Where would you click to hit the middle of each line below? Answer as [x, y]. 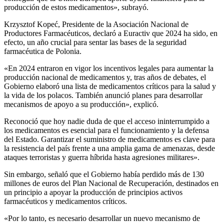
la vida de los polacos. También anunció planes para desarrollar [103, 95]
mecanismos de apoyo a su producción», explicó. [81, 104]
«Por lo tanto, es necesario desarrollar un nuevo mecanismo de [102, 218]
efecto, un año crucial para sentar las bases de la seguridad [95, 42]
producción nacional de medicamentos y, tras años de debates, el [105, 77]
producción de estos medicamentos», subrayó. [76, 7]
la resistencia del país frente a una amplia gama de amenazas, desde [109, 148]
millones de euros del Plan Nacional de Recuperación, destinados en [111, 183]
